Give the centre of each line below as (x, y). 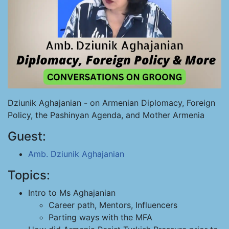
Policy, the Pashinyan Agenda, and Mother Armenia (106, 115)
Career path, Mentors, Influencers (113, 205)
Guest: (27, 136)
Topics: (29, 175)
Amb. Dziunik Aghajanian (76, 154)
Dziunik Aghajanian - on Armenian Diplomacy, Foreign (111, 103)
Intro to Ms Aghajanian (72, 193)
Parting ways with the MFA (100, 217)
